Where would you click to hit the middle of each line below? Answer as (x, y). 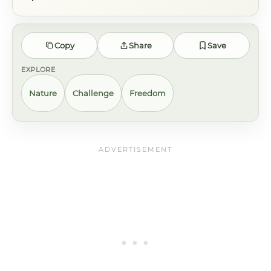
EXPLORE (38, 70)
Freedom (148, 93)
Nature (43, 93)
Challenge (93, 93)
